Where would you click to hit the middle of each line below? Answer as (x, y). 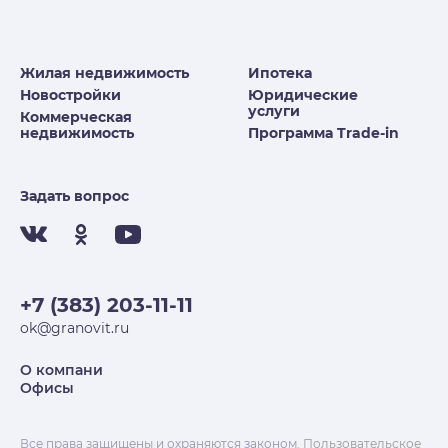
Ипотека (280, 73)
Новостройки (70, 95)
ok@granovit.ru (74, 328)
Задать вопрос (74, 196)
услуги (274, 111)
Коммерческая (76, 117)
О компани (61, 370)
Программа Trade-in (324, 133)
